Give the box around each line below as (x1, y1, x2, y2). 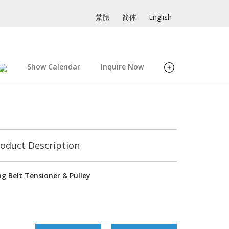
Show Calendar (27, 62, 80, 72)
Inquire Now (101, 62, 144, 72)
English (149, 12, 172, 22)
